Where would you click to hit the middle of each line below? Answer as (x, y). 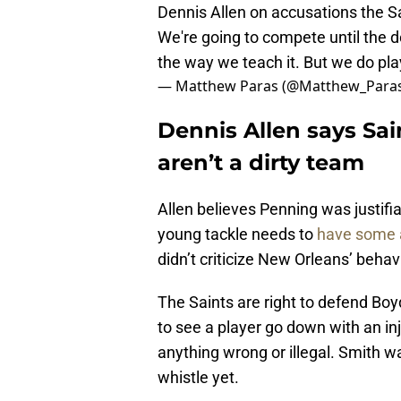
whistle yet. (198, 378)
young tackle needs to (237, 235)
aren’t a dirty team (261, 163)
